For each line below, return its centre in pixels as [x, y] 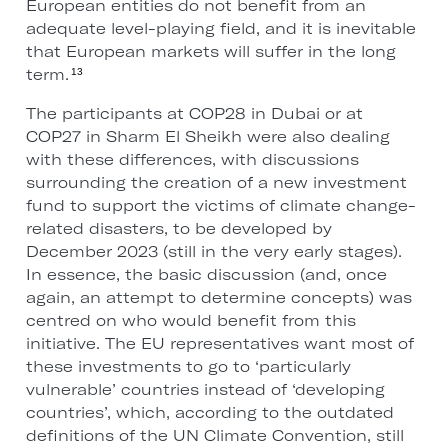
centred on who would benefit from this [190, 321]
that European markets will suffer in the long [210, 52]
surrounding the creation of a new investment [216, 183]
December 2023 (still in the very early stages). [213, 252]
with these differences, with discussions [192, 160]
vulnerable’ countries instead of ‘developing [205, 390]
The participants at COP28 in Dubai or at [194, 114]
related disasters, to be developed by [178, 229]
